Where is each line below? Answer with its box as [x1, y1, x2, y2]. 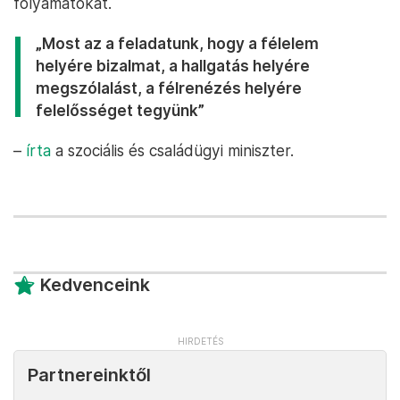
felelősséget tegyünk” [36, 101, 204, 120]
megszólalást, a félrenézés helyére [36, 79, 302, 97]
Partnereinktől [28, 364, 151, 386]
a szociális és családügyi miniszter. [51, 141, 294, 160]
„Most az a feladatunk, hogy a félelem [36, 34, 319, 53]
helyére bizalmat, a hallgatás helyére [36, 56, 310, 75]
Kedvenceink [40, 274, 150, 296]
